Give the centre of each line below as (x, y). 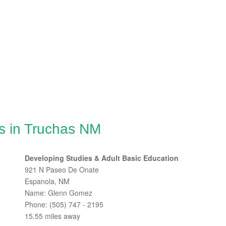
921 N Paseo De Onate (62, 169)
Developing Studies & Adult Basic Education (102, 158)
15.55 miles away (52, 216)
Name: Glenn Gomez (59, 193)
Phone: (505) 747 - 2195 (64, 204)
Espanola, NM (47, 181)
